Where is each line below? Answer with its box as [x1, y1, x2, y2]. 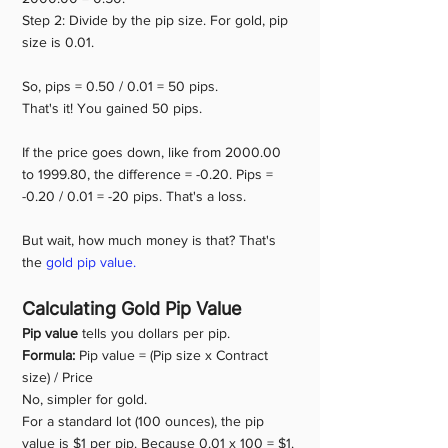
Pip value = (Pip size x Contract [79, 347, 272, 363]
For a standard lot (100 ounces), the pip [22, 413, 268, 429]
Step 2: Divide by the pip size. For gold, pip [22, 12, 292, 28]
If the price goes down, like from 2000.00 [22, 144, 285, 160]
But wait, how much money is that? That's [22, 232, 280, 248]
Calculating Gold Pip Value [22, 298, 241, 319]
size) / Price [22, 369, 93, 385]
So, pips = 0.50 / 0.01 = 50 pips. [22, 78, 218, 94]
